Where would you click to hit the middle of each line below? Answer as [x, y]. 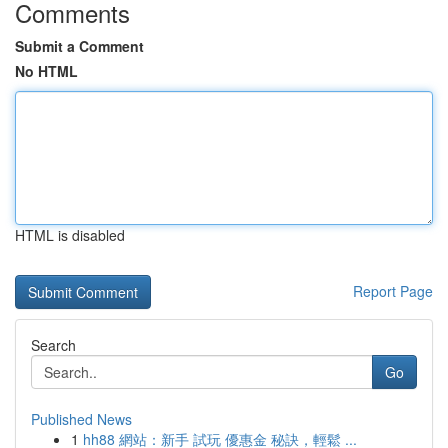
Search [53, 345]
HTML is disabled [70, 235]
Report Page [393, 291]
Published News [81, 419]
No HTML [46, 71]
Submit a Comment [79, 46]
